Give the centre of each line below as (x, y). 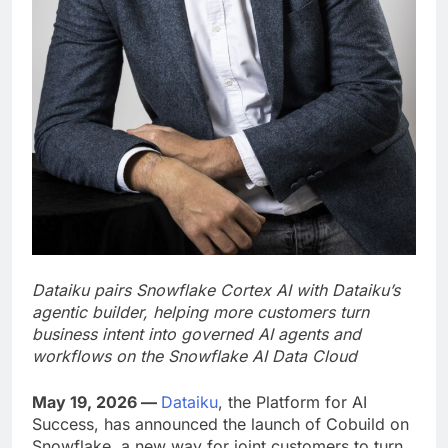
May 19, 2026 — (96, 401)
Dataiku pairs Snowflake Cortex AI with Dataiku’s (216, 289)
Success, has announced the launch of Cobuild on (220, 423)
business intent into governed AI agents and (196, 333)
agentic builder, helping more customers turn (200, 311)
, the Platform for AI (292, 401)
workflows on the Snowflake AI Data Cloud (194, 355)
